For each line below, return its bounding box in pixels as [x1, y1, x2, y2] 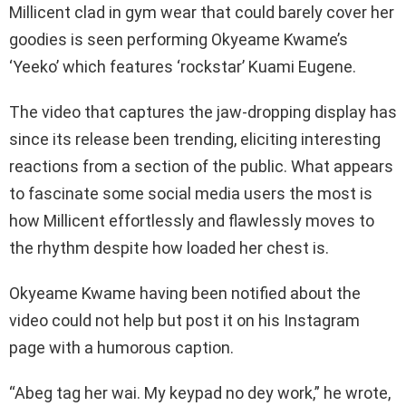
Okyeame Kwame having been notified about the [9, 283, 361, 303]
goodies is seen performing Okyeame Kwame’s [9, 29, 348, 49]
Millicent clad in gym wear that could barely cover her [9, 2, 394, 22]
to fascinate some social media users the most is [9, 183, 372, 203]
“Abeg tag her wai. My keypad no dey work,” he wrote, [9, 382, 391, 402]
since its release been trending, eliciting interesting [9, 129, 381, 149]
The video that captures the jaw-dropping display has [9, 101, 397, 121]
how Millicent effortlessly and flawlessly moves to [9, 210, 374, 230]
